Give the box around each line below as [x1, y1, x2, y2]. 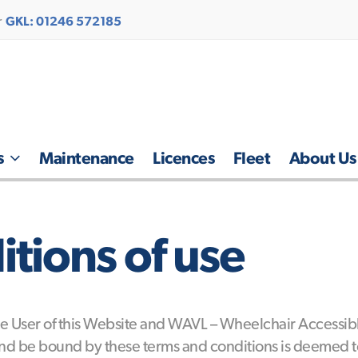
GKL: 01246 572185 [6, 14, 121, 29]
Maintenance [39, 148, 134, 168]
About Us [288, 148, 356, 168]
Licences [153, 148, 214, 168]
